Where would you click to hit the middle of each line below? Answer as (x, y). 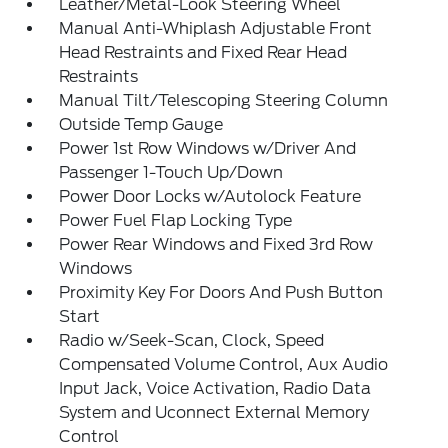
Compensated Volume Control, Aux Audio (224, 365)
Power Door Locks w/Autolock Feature (210, 197)
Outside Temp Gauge (141, 125)
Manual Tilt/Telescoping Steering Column (224, 101)
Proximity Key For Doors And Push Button (221, 293)
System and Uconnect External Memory (214, 413)
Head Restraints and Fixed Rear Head (203, 53)
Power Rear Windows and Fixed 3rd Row (216, 245)
